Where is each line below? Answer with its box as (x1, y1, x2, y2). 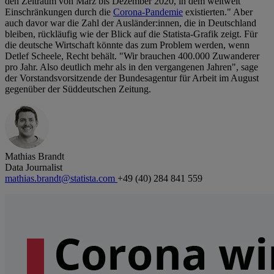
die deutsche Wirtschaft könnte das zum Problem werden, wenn (5, 40, 250, 51)
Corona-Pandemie (113, 7, 183, 18)
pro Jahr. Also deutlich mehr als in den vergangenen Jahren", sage (5, 62, 258, 73)
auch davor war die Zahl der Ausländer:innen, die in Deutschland (5, 18, 256, 29)
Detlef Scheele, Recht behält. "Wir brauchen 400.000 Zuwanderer (5, 51, 259, 62)
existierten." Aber (183, 7, 253, 18)
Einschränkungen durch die (5, 7, 113, 18)
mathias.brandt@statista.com (5, 173, 117, 184)
